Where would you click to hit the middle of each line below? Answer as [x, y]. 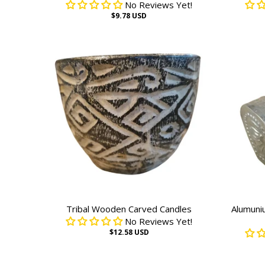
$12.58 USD [129, 232]
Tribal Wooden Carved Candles [129, 209]
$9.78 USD [129, 16]
